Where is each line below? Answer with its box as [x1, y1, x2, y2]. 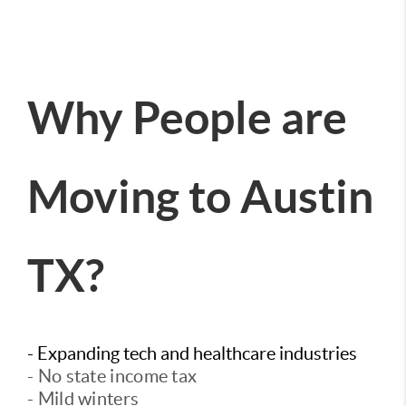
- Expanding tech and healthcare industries [27, 343, 357, 364]
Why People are [27, 92, 347, 144]
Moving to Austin [27, 170, 373, 223]
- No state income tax [27, 366, 198, 387]
